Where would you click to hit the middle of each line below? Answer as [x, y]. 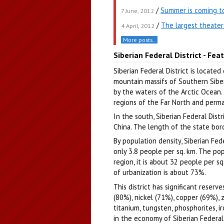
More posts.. [139, 39]
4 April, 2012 [138, 25]
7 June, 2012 [137, 11]
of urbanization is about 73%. [160, 172]
